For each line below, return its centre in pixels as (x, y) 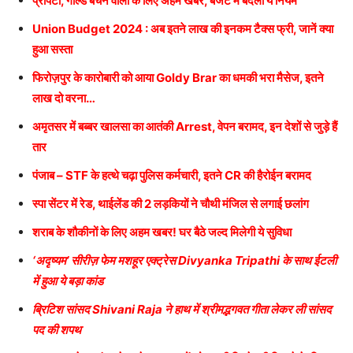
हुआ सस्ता (52, 49)
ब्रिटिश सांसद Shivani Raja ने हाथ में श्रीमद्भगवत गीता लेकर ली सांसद (182, 309)
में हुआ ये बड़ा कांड (68, 281)
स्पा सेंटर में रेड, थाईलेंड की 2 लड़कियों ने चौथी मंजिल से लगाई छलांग (171, 203)
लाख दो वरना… (64, 98)
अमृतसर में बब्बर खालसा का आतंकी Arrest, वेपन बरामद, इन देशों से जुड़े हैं (185, 126)
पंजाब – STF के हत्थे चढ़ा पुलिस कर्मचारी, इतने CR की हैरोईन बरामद (172, 175)
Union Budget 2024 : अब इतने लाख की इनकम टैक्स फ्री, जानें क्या (183, 28)
